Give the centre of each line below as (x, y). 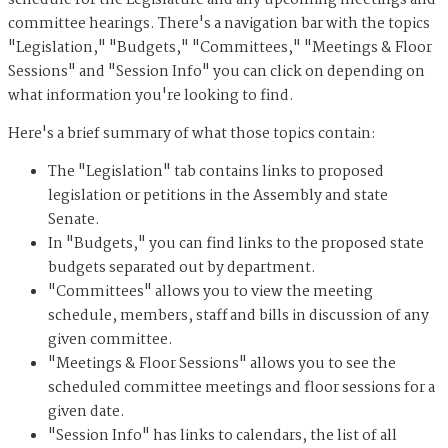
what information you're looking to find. (151, 96)
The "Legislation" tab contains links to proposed (216, 172)
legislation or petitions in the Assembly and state (218, 196)
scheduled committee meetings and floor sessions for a (241, 388)
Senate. (74, 220)
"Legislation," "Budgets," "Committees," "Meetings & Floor (220, 48)
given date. (86, 412)
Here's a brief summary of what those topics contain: (193, 134)
